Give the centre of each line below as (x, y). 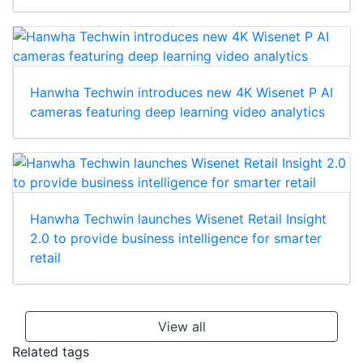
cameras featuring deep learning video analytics (177, 112)
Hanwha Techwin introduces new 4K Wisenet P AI (181, 93)
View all (181, 327)
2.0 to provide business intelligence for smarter (176, 239)
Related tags (51, 352)
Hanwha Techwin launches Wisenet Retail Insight (178, 219)
